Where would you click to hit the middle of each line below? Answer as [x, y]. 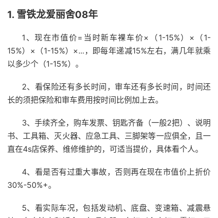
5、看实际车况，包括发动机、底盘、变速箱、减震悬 [116, 208]
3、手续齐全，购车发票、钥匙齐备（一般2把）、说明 [116, 122]
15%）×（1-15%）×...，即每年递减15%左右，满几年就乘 [109, 50]
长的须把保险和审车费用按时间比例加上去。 [85, 100]
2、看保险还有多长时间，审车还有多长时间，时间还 [116, 86]
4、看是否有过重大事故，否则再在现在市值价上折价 [116, 172]
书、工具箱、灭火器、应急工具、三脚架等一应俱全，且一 [109, 136]
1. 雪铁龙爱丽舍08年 [53, 14]
